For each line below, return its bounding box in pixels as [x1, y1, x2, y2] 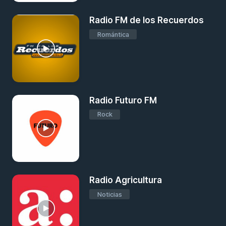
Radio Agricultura [89, 175, 162, 186]
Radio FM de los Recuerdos [89, 15, 204, 26]
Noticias [97, 190, 122, 198]
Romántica [97, 30, 129, 38]
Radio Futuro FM [89, 95, 157, 105]
